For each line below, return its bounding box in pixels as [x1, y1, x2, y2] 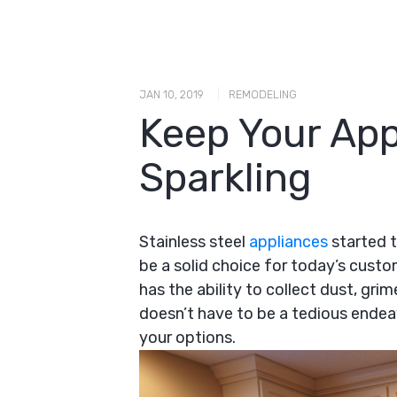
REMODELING [229, 87, 297, 101]
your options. [139, 327, 236, 347]
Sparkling [139, 153, 312, 201]
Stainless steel [139, 231, 249, 252]
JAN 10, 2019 [139, 87, 204, 101]
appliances [249, 231, 328, 252]
